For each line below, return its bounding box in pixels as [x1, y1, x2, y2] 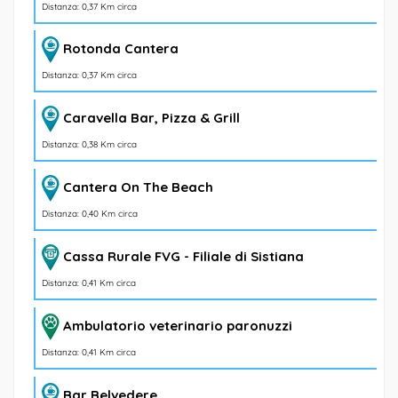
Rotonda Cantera [63, 40, 179, 58]
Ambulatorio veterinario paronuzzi [63, 317, 292, 335]
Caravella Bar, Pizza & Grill [63, 109, 240, 127]
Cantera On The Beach [63, 179, 213, 196]
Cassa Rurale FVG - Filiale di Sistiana [63, 248, 304, 266]
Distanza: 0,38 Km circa [42, 139, 137, 151]
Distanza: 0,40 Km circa [42, 208, 138, 220]
